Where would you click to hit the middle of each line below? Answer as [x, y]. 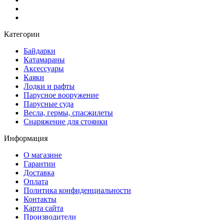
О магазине [43, 155]
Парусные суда [49, 104]
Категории [22, 34]
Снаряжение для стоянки [66, 121]
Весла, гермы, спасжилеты [68, 112]
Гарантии [40, 164]
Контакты [40, 199]
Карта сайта [43, 208]
